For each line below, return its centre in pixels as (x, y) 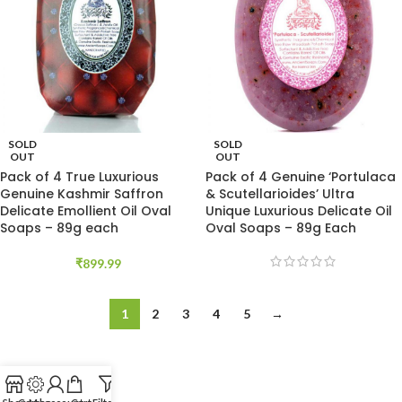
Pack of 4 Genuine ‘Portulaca (301, 177)
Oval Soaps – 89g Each (281, 228)
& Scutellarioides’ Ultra (280, 194)
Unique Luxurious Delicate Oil (299, 211)
